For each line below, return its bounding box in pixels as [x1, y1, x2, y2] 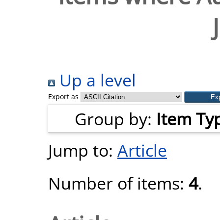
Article [117, 138, 167, 162]
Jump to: [48, 138, 117, 162]
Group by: [75, 107, 156, 130]
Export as [48, 92, 79, 101]
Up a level [55, 68, 136, 91]
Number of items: [48, 171, 189, 194]
